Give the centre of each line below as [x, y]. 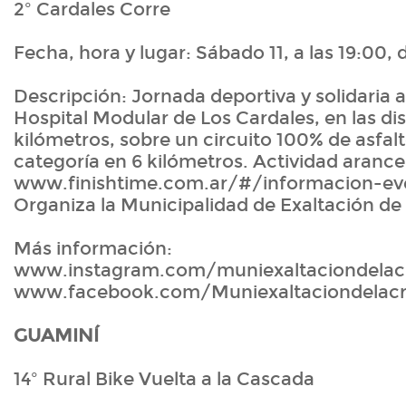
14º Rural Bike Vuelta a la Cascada [164, 379]
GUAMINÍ [56, 336]
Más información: [93, 249]
